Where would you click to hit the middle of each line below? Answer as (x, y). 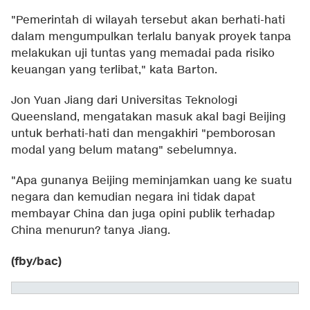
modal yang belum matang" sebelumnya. (124, 151)
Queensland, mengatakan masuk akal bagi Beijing (148, 118)
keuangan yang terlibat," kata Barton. (114, 71)
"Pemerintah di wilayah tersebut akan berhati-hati (148, 21)
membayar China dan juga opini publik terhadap (143, 215)
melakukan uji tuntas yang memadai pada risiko (143, 54)
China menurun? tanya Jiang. (91, 231)
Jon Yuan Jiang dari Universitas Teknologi (124, 101)
